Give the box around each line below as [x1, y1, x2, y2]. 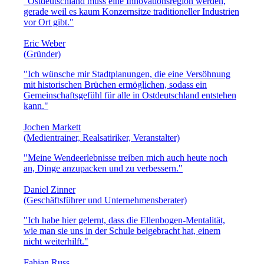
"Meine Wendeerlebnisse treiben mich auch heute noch [24, 152, 227, 163]
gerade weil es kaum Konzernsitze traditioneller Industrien [24, 6, 239, 16]
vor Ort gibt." [24, 16, 74, 27]
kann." [24, 100, 48, 111]
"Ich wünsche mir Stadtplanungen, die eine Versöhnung [24, 68, 230, 79]
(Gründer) [24, 48, 61, 59]
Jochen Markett [24, 121, 81, 132]
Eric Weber [24, 38, 65, 48]
